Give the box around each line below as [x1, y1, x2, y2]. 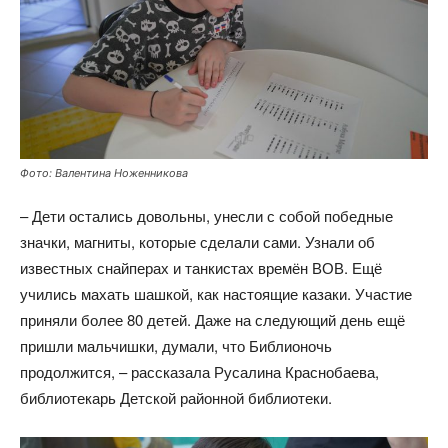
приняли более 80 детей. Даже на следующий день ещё [20, 309, 405, 331]
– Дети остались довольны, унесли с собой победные [20, 205, 393, 227]
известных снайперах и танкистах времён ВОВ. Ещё [20, 257, 382, 279]
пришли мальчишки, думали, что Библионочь [20, 335, 332, 357]
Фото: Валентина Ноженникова [20, 166, 188, 181]
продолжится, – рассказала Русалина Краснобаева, [20, 361, 379, 383]
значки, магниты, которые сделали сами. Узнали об [20, 231, 375, 253]
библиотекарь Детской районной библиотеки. [20, 387, 332, 409]
